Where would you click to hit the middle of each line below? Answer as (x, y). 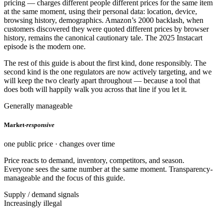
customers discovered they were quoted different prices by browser (106, 29)
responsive (40, 125)
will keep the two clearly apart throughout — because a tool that (102, 80)
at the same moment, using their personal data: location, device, (100, 11)
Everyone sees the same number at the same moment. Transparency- (108, 169)
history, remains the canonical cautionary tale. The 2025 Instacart (103, 37)
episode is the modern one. (45, 46)
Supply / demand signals (41, 194)
